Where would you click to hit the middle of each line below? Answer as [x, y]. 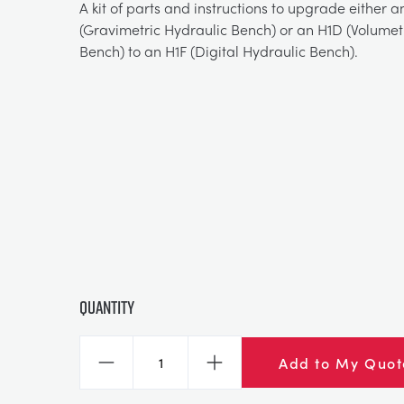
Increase [241, 372]
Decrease [137, 372]
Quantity [107, 307]
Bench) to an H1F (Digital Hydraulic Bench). [219, 51]
